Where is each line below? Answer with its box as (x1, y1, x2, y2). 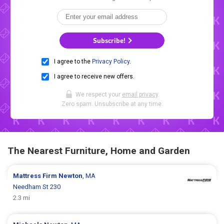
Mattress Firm (13, 172, 59, 180)
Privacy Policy (92, 58, 129, 65)
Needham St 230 (13, 183, 61, 191)
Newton (58, 172, 83, 180)
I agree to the (54, 58, 92, 65)
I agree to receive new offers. (54, 73, 134, 80)
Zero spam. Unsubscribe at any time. (61, 100, 163, 108)
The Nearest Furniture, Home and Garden (7, 145, 190, 157)
